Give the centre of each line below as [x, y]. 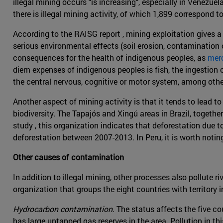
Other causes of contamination [68, 157]
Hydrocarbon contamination [63, 209]
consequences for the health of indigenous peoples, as [110, 58]
